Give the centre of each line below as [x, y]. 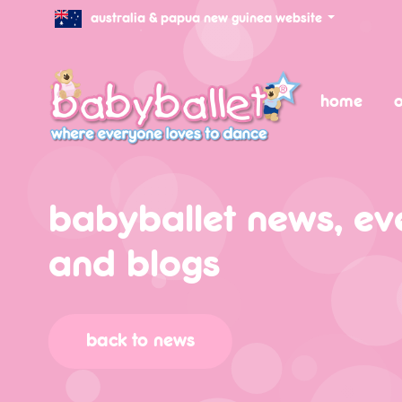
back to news [140, 341]
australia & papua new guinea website [206, 19]
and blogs [134, 265]
